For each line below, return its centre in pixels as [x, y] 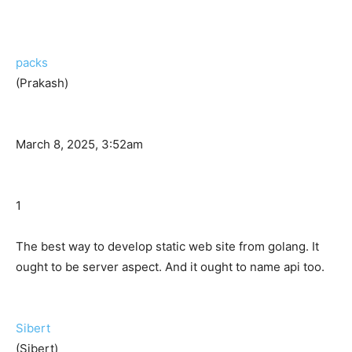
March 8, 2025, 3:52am [79, 145]
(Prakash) [42, 83]
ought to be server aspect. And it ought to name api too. [170, 267]
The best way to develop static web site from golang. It [167, 247]
